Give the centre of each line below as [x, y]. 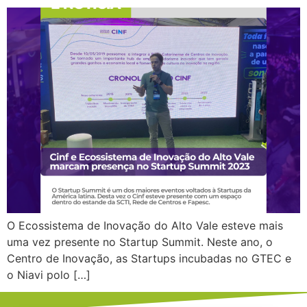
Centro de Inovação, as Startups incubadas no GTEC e [149, 258]
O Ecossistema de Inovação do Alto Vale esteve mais [145, 225]
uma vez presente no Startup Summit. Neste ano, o [140, 242]
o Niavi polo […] [49, 274]
